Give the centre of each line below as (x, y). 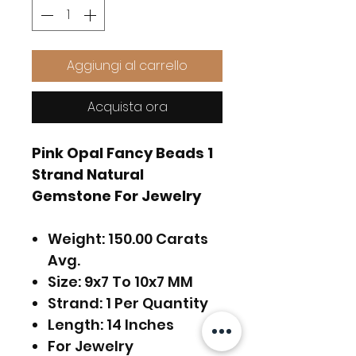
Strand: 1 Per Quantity (128, 303)
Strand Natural (88, 174)
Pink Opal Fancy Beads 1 (122, 153)
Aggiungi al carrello (127, 65)
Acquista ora (127, 106)
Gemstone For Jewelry (116, 195)
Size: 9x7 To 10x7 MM (120, 281)
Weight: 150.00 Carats (128, 238)
